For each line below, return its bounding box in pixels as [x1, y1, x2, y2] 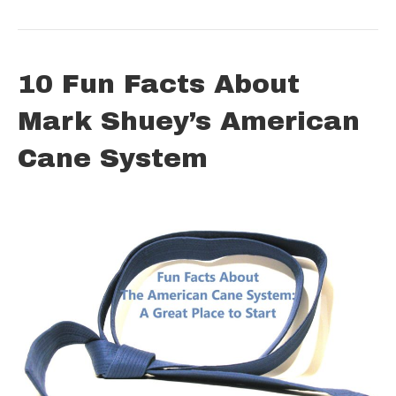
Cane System [18, 144, 208, 173]
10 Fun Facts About [18, 70, 300, 99]
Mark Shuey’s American [18, 107, 360, 136]
